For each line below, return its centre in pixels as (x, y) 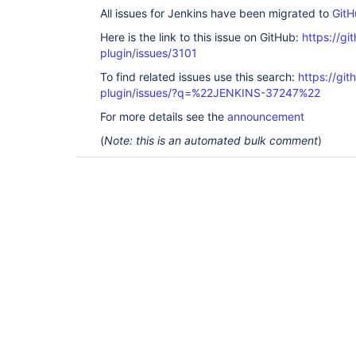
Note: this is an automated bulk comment (211, 140)
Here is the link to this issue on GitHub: (201, 37)
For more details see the (164, 116)
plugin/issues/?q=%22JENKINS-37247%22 (210, 93)
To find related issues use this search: (199, 77)
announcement (266, 116)
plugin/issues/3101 (149, 53)
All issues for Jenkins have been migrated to (216, 13)
